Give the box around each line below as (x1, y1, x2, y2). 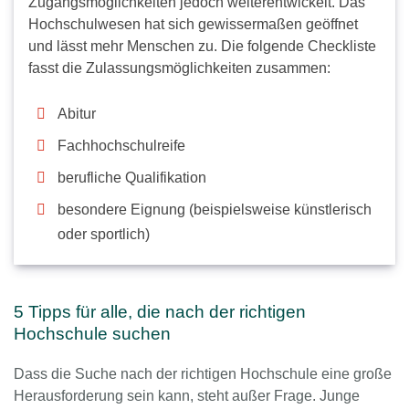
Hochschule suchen (14, 324, 171, 344)
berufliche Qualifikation (58, 170, 206, 186)
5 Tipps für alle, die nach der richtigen (14, 302, 306, 322)
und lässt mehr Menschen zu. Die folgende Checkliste (28, 38, 376, 55)
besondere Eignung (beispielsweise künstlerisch (58, 202, 372, 218)
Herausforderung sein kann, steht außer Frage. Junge (14, 388, 360, 404)
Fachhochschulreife (58, 138, 185, 154)
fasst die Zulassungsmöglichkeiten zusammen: (28, 60, 330, 77)
